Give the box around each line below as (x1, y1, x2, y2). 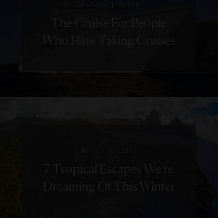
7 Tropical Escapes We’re (44, 161, 174, 177)
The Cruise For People (51, 15, 167, 31)
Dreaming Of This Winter (42, 179, 175, 194)
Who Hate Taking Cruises (42, 33, 176, 48)
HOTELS (80, 148, 105, 155)
